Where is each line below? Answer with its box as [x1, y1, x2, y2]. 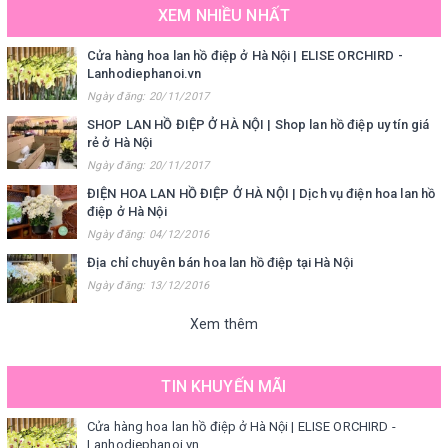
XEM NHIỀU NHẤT [157, 6, 291, 26]
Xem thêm [189, 315, 259, 332]
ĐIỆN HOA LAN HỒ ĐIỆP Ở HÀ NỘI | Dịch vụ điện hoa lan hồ [87, 186, 436, 202]
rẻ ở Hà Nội [87, 135, 153, 151]
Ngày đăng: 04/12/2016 [87, 228, 210, 242]
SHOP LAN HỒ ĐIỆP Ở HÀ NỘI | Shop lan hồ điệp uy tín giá [87, 117, 430, 133]
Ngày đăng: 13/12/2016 [87, 279, 210, 293]
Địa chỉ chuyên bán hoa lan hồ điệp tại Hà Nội [87, 255, 353, 271]
